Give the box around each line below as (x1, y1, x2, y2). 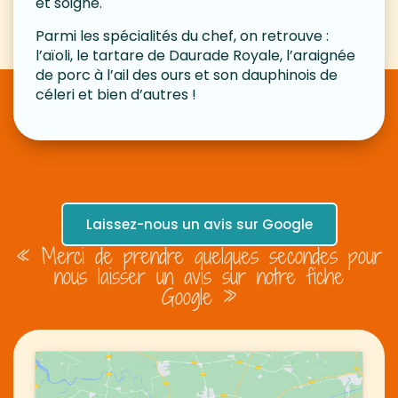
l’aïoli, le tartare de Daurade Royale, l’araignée (36, 44, 355, 66)
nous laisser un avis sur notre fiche (54, 260, 344, 291)
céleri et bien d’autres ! (36, 84, 196, 105)
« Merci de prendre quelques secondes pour (16, 240, 382, 271)
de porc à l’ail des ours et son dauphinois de (36, 64, 338, 85)
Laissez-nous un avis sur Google (85, 214, 313, 234)
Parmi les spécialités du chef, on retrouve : (36, 25, 329, 46)
